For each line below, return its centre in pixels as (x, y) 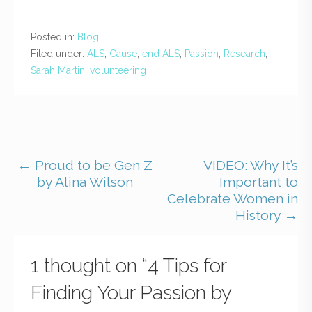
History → (267, 215)
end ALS (161, 53)
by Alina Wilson (85, 182)
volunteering (118, 70)
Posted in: (54, 37)
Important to (259, 182)
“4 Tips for (184, 265)
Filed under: (59, 53)
